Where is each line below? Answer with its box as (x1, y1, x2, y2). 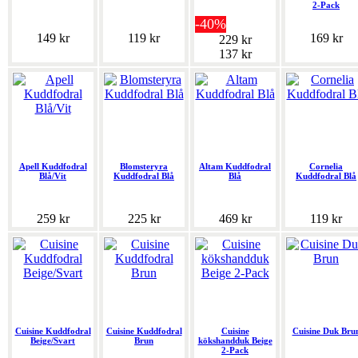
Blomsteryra (120, 161, 168, 172)
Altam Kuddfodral (199, 161, 271, 172)
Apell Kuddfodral (18, 161, 87, 172)
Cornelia (309, 161, 343, 172)
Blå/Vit (39, 171, 66, 181)
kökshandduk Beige (197, 336, 272, 346)
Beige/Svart (30, 336, 75, 346)
